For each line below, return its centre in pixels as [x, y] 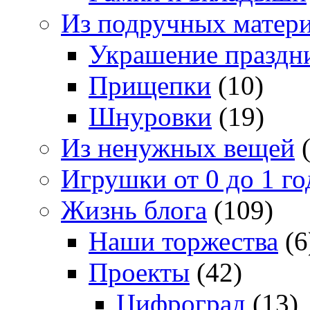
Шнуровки [150, 117]
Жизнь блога [134, 210]
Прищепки [150, 86]
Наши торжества [183, 241]
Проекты [139, 273]
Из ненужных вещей [178, 148]
